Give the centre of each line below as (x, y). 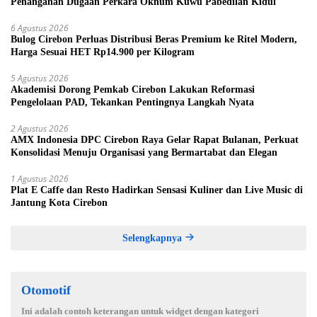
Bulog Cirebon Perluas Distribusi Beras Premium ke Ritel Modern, (154, 39)
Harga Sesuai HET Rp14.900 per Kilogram (103, 52)
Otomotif (46, 290)
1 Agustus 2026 (40, 178)
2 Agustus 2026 (40, 128)
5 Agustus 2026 (40, 78)
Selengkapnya (154, 238)
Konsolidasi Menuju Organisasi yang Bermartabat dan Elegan (144, 152)
